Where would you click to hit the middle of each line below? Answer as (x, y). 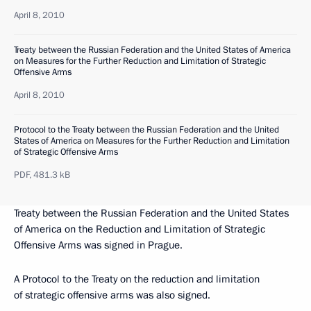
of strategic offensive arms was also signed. (112, 295)
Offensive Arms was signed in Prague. (98, 245)
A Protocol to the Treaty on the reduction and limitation (137, 279)
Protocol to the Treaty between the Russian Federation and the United (146, 130)
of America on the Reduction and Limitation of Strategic (140, 229)
